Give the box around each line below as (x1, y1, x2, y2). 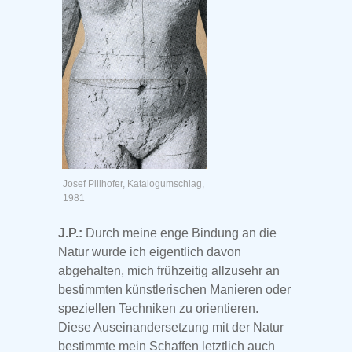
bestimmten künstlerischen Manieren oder (58, 283, 291, 297)
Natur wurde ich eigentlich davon (58, 245, 241, 259)
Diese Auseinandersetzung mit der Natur (58, 321, 284, 335)
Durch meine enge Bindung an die (82, 226, 277, 240)
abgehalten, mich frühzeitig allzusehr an (58, 264, 280, 278)
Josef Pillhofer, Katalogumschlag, (63, 178, 204, 190)
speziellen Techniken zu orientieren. (58, 302, 258, 316)
